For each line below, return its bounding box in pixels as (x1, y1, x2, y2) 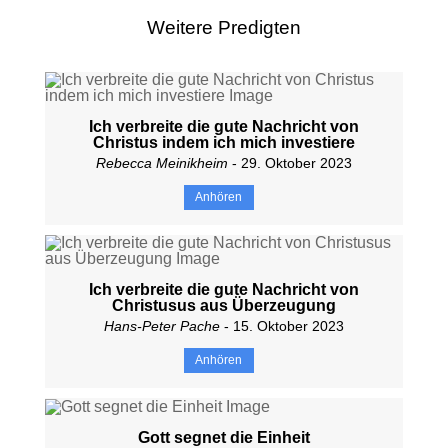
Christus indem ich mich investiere (92, 134, 355, 151)
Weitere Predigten (146, 17, 301, 38)
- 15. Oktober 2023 (219, 318, 344, 334)
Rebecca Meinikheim (95, 155, 228, 171)
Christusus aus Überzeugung (111, 297, 336, 314)
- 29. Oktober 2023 (227, 155, 352, 171)
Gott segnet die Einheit (137, 428, 310, 446)
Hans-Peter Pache (103, 318, 220, 334)
